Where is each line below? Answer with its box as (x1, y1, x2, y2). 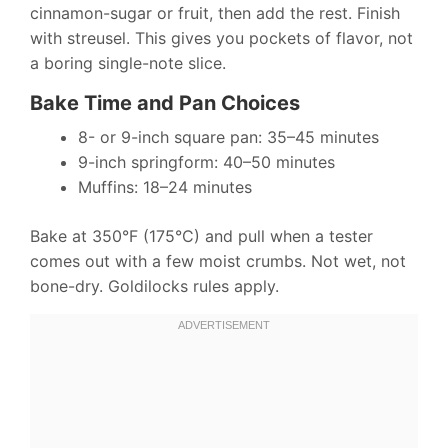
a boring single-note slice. (30, 53, 226, 74)
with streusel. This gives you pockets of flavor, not (30, 28, 413, 49)
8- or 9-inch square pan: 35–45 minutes (78, 127, 379, 148)
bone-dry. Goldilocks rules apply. (30, 276, 279, 297)
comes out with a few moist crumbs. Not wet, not (30, 251, 406, 272)
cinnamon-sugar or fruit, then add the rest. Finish (30, 3, 400, 24)
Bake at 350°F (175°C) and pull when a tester (30, 226, 373, 247)
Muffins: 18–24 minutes (78, 177, 252, 198)
